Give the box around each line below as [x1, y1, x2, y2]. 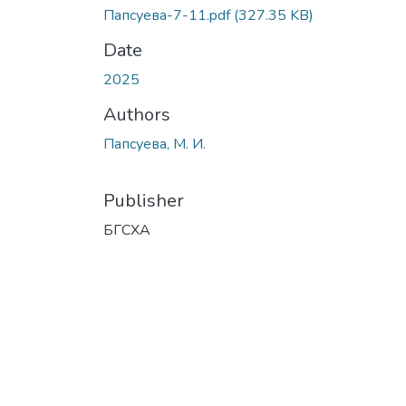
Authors [103, 101, 170, 127]
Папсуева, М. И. [103, 133, 206, 154]
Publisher [103, 188, 184, 213]
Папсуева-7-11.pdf [103, 5, 234, 25]
